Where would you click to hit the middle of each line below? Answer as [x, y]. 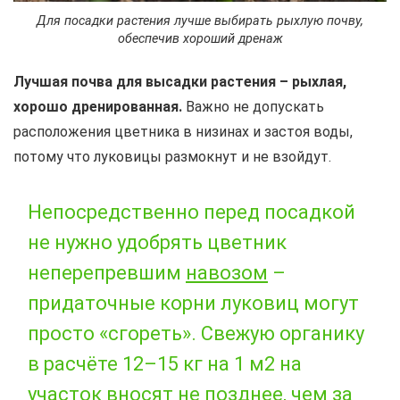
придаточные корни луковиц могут [193, 303]
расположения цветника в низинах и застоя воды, [183, 131]
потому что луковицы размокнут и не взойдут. [172, 156]
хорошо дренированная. [98, 106]
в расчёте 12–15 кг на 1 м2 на [165, 363]
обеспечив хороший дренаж [200, 38]
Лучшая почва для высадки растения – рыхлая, [180, 81]
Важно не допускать [253, 106]
